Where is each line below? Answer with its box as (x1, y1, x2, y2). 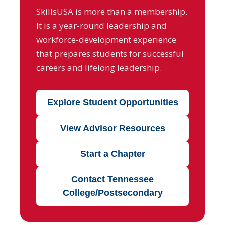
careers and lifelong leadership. (36, 61, 162, 73)
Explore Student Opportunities (47, 97, 178, 107)
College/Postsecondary (62, 187, 163, 198)
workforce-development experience (36, 33, 176, 45)
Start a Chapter (80, 148, 145, 159)
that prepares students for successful (36, 47, 184, 59)
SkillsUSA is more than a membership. (36, 5, 187, 17)
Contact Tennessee (71, 174, 154, 184)
